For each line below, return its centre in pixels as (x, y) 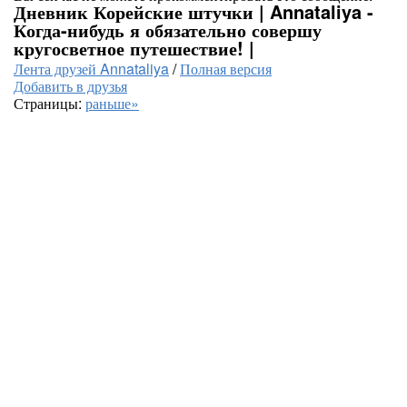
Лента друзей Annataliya (91, 69)
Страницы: (50, 103)
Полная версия (226, 69)
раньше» (112, 103)
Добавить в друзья (70, 86)
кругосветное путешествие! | (134, 48)
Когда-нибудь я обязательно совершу (168, 30)
